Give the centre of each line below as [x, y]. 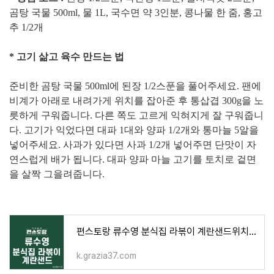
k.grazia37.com [106, 256]
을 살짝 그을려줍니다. [57, 174]
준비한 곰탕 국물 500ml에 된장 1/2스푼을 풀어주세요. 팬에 [135, 86]
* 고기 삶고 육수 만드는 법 [67, 57]
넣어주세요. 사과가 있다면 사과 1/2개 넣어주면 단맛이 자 [133, 145]
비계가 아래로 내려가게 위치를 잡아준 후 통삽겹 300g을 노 [136, 101]
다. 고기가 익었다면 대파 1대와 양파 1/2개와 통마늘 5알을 [134, 130]
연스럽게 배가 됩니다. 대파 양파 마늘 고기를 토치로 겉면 [133, 159]
